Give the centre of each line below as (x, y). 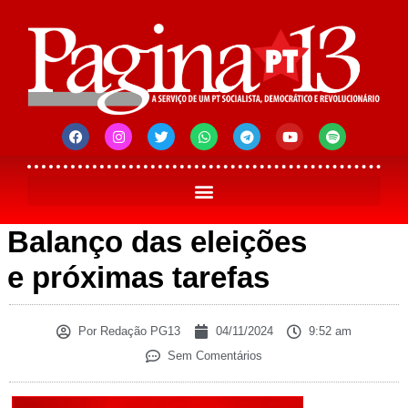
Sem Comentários (215, 356)
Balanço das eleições (157, 242)
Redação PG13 (138, 331)
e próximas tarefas (138, 278)
